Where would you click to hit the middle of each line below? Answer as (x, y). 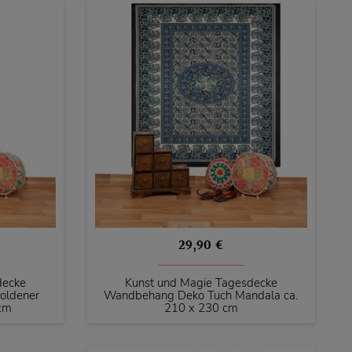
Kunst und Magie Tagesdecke (201, 282)
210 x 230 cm (201, 308)
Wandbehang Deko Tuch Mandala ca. (201, 295)
